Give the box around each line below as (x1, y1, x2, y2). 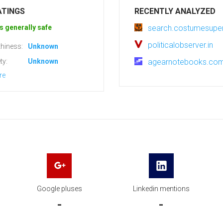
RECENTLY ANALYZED (134, 6, 216, 16)
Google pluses (36, 185, 82, 193)
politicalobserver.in (148, 40, 213, 50)
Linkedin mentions (132, 185, 190, 193)
